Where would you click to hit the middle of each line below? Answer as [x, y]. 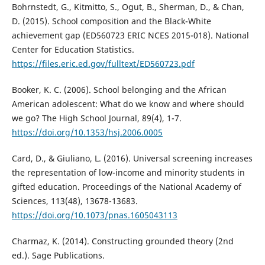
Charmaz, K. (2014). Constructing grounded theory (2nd [122, 241]
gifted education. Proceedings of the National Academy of [126, 187]
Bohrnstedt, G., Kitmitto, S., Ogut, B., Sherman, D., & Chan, [128, 7]
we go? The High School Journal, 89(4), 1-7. [96, 118]
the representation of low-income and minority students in [128, 173]
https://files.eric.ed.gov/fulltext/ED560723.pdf [103, 64]
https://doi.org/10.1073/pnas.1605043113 [94, 215]
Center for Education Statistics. [73, 50]
